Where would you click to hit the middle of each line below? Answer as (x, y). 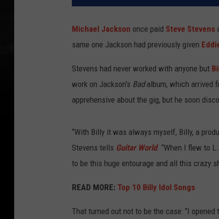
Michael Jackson (101, 29)
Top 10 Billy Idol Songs (156, 187)
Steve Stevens (190, 29)
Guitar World (136, 148)
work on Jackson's (102, 84)
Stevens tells (94, 148)
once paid (148, 29)
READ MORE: (94, 187)
